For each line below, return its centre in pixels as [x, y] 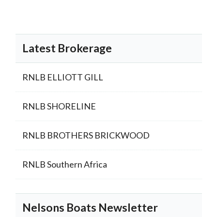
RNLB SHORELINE [59, 106]
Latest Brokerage [67, 48]
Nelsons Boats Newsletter [90, 208]
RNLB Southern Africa [65, 164]
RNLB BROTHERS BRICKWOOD [86, 135]
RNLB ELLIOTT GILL [63, 77]
